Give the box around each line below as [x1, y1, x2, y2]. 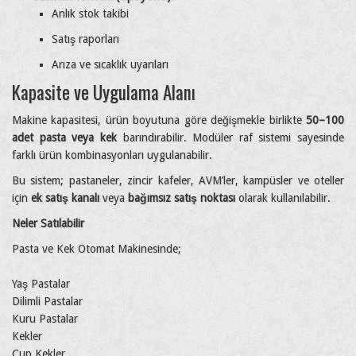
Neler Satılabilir [12, 216, 84, 230]
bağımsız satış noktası [128, 191, 235, 204]
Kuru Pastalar [12, 311, 78, 325]
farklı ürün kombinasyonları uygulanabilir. [12, 148, 212, 161]
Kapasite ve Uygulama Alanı [12, 78, 195, 106]
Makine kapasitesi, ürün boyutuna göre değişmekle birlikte [12, 113, 306, 126]
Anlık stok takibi [52, 6, 129, 20]
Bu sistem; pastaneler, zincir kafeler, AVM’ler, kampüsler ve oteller [12, 173, 344, 187]
